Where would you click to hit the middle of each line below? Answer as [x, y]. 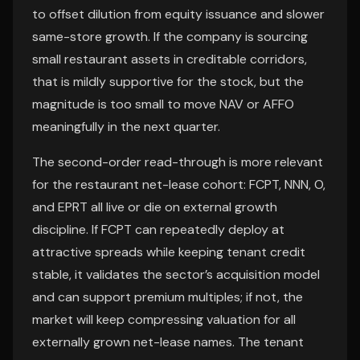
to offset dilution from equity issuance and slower [178, 14]
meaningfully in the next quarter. [126, 127]
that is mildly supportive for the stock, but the [168, 82]
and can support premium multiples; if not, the [168, 297]
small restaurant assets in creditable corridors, [170, 59]
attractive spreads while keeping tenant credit [169, 252]
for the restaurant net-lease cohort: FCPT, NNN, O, [179, 184]
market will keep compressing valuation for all [164, 319]
